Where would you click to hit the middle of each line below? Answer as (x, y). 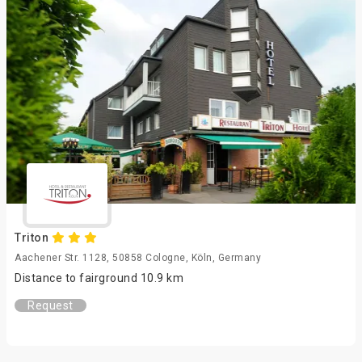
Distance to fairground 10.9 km (99, 278)
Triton (33, 238)
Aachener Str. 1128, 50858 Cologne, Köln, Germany (138, 258)
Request (51, 305)
